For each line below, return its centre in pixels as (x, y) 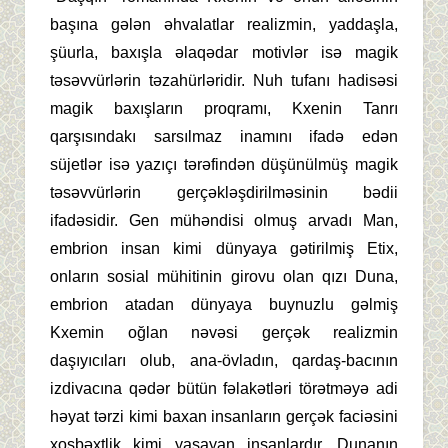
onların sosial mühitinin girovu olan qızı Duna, (224, 277)
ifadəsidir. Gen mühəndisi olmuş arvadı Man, (224, 221)
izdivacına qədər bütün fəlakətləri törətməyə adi (224, 389)
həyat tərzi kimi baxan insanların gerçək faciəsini (224, 417)
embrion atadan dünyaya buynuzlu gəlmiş (224, 305)
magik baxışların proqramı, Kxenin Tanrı (224, 109)
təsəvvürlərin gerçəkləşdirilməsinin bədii (224, 193)
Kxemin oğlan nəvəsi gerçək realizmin (224, 333)
